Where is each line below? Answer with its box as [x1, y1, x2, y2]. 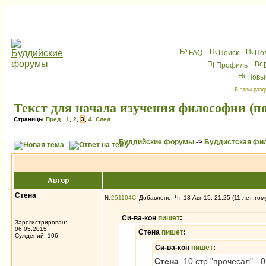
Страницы [14, 116, 46, 122]
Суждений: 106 [15, 232, 58, 239]
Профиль [216, 61, 248, 69]
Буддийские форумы [119, 138, 194, 146]
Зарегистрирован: [15, 219, 67, 226]
